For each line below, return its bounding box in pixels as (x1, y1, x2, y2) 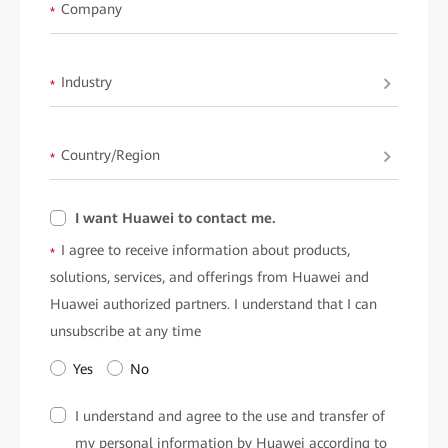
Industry (61, 74, 112, 91)
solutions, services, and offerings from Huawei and (50, 269, 369, 286)
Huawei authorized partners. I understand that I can (50, 296, 377, 313)
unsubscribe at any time (50, 323, 201, 340)
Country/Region (61, 147, 160, 164)
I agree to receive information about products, (61, 242, 350, 259)
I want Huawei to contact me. (75, 210, 276, 227)
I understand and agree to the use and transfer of (75, 408, 385, 425)
